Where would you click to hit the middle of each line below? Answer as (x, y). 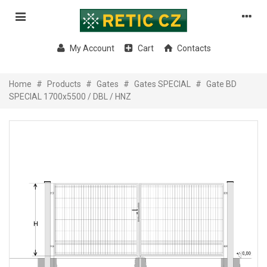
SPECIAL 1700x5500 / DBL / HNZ (70, 97)
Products (64, 84)
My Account (92, 49)
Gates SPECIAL (162, 84)
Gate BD (221, 84)
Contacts (194, 49)
